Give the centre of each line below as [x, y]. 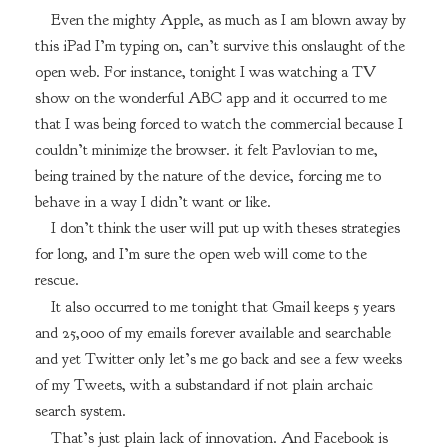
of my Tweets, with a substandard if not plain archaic [203, 385]
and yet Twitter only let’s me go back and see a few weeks [218, 359]
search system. [80, 411]
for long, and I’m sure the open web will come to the [200, 254]
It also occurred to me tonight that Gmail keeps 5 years [222, 307]
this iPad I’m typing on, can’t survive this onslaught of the [219, 45]
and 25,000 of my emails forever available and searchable [212, 333]
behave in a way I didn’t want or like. [152, 201]
